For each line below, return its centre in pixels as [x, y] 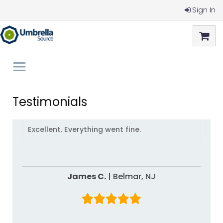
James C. [102, 176]
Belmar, [129, 176]
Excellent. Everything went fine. [84, 129]
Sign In [204, 10]
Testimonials [50, 102]
